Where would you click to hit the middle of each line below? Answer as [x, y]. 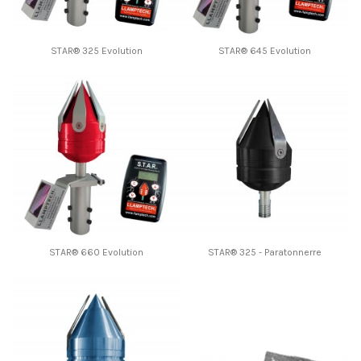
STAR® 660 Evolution [96, 252]
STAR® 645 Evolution [265, 50]
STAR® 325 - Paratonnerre [265, 252]
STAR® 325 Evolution [96, 50]
